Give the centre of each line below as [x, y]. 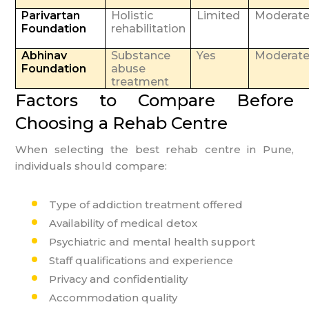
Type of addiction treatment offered [146, 204]
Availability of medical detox [123, 223]
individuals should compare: [91, 166]
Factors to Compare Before [154, 100]
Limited [218, 15]
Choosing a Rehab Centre [122, 123]
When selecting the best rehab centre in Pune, [154, 149]
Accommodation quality [113, 297]
